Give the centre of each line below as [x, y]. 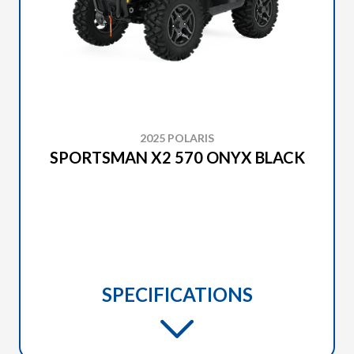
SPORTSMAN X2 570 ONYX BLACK [177, 157]
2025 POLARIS [177, 138]
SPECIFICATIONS [177, 294]
